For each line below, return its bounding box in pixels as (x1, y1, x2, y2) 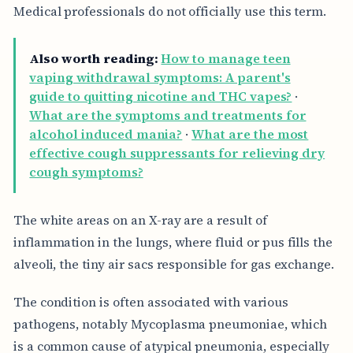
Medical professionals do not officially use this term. (13, 2, 327, 20)
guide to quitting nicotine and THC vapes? (29, 87, 292, 106)
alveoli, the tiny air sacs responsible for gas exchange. (13, 255, 335, 273)
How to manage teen (161, 50, 291, 68)
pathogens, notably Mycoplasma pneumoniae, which (13, 314, 327, 333)
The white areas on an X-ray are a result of (13, 210, 267, 229)
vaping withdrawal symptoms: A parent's (29, 69, 291, 87)
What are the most (191, 125, 309, 143)
